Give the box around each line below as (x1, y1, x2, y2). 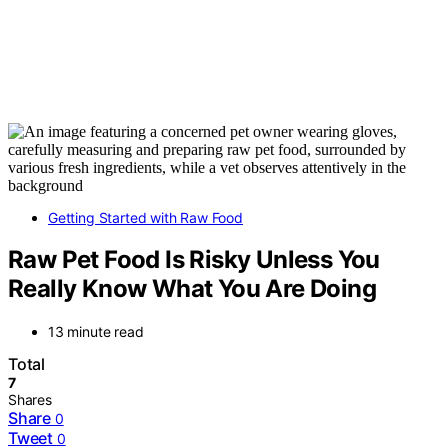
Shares (8, 391, 52, 409)
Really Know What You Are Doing (8, 274, 376, 304)
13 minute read (48, 323, 144, 341)
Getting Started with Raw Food (48, 208, 243, 226)
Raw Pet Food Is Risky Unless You (8, 245, 380, 275)
